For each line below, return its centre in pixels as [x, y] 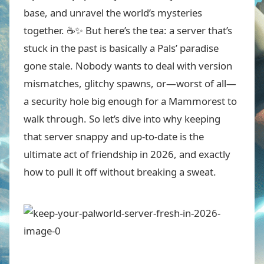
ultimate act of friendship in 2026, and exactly [127, 154]
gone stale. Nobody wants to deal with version [128, 66]
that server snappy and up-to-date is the [114, 136]
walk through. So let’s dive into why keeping [122, 119]
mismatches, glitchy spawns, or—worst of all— [130, 83]
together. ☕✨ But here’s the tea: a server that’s [128, 30]
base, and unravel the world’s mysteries [113, 13]
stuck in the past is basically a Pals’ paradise [121, 48]
